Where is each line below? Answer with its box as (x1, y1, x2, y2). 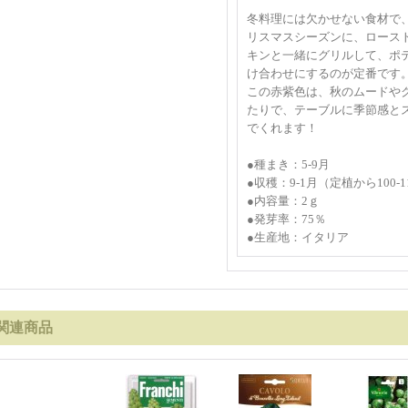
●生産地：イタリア (247, 230, 349, 244)
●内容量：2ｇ (247, 194, 320, 208)
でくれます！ (247, 121, 318, 135)
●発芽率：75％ (247, 212, 326, 226)
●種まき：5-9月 (247, 158, 342, 171)
